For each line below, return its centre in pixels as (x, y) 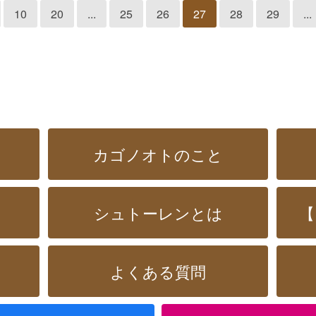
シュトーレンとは (158, 213)
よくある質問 (158, 272)
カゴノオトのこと (158, 154)
